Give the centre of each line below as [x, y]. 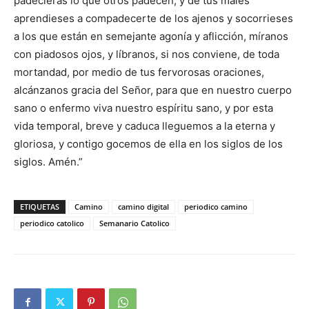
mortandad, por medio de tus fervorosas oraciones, [139, 72]
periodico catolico [52, 223]
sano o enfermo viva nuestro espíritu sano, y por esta [143, 108]
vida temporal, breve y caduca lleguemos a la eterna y [144, 126]
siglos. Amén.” [48, 162]
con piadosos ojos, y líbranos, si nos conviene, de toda [147, 54]
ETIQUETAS [40, 207]
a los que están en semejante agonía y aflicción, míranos [151, 37]
